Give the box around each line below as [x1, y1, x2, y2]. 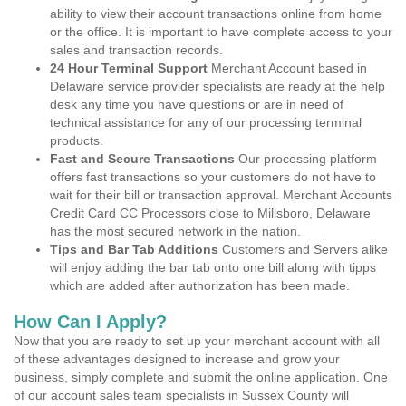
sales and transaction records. [50, 43, 223, 57]
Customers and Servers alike [218, 242, 388, 256]
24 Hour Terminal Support [50, 61, 208, 75]
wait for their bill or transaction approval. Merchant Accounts [50, 188, 392, 202]
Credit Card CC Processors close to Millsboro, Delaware [50, 206, 371, 220]
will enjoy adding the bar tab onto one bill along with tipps [50, 260, 376, 275]
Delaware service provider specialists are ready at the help [50, 79, 385, 93]
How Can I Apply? [14, 312, 167, 332]
